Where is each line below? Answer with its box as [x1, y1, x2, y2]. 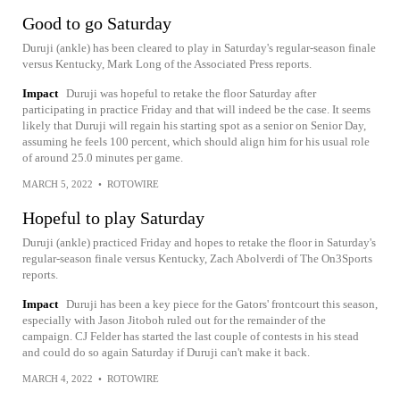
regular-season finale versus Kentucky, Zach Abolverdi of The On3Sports [22, 252, 372, 265]
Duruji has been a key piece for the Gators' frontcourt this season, [66, 297, 378, 311]
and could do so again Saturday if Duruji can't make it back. [22, 346, 310, 359]
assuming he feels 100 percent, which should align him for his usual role [22, 135, 370, 148]
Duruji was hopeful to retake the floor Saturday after [66, 87, 316, 100]
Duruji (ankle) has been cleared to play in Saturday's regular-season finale [22, 41, 376, 54]
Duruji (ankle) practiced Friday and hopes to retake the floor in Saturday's [22, 236, 376, 249]
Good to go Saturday [22, 13, 171, 33]
